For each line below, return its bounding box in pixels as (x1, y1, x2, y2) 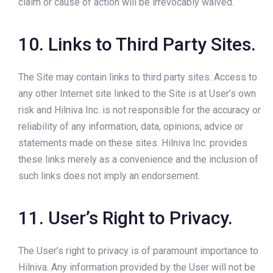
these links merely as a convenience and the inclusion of (18, 154, 258, 166)
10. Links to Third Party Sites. (18, 33, 256, 55)
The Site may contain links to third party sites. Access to (18, 71, 257, 83)
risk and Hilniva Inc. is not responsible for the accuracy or (18, 104, 261, 116)
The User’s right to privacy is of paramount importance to (18, 245, 258, 257)
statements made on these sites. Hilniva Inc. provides (18, 137, 247, 149)
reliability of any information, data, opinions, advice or (18, 121, 243, 133)
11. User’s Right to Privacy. (18, 207, 233, 229)
